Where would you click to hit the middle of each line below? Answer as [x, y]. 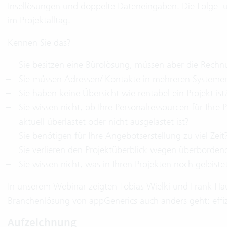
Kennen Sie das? [39, 42]
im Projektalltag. [39, 20]
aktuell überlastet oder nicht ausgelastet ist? [104, 121]
